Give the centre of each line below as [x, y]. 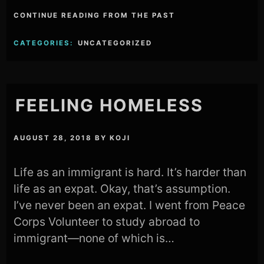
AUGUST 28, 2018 [53, 138]
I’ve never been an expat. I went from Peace [130, 205]
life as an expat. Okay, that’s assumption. [122, 189]
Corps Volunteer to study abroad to [107, 222]
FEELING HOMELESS [110, 105]
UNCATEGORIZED [115, 43]
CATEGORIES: [45, 43]
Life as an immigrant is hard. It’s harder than [130, 172]
